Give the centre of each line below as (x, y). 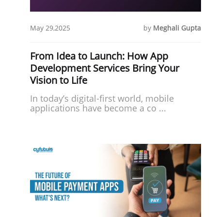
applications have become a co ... (98, 108)
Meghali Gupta (177, 28)
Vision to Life (59, 80)
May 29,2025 (50, 28)
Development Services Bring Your (105, 68)
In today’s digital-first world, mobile (102, 98)
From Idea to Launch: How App (99, 56)
